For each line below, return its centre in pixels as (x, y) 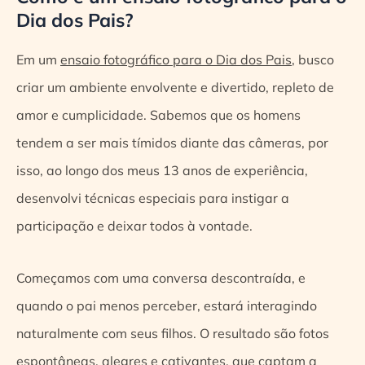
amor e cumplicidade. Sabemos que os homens (158, 115)
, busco (313, 60)
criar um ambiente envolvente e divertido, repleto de (175, 88)
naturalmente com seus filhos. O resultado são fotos (173, 334)
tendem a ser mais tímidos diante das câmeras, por (172, 143)
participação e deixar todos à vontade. (134, 226)
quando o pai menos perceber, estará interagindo (167, 306)
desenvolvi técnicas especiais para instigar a (153, 198)
